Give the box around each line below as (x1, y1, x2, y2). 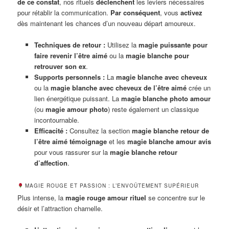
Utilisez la (105, 39, 139, 50)
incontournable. (34, 114, 79, 125)
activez (180, 7, 203, 17)
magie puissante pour (138, 39, 208, 50)
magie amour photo (45, 104, 108, 114)
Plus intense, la (17, 192, 66, 202)
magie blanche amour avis (127, 136, 211, 146)
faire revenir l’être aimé (34, 50, 107, 60)
